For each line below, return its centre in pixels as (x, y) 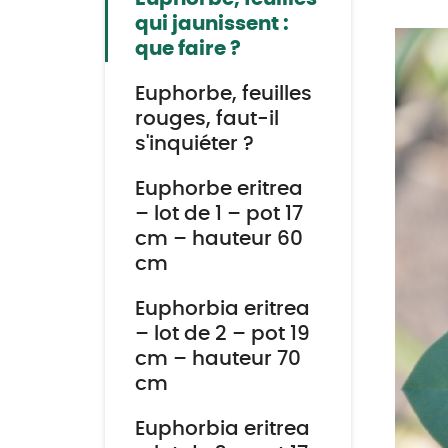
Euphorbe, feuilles (223, 94)
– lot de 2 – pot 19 (222, 334)
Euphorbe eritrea (218, 189)
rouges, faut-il (206, 119)
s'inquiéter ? (194, 144)
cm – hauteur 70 (217, 359)
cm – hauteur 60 (218, 239)
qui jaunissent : (211, 24)
